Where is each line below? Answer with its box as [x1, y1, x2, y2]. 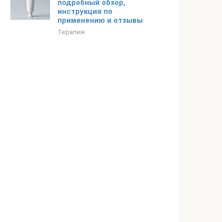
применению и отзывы [57, 16, 143, 25]
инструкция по [57, 7, 112, 16]
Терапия [57, 28, 85, 36]
